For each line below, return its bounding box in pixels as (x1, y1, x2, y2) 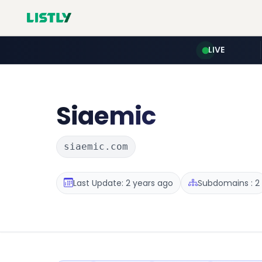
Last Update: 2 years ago (73, 177, 173, 189)
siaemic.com (64, 141, 128, 152)
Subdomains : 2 (198, 177, 260, 189)
